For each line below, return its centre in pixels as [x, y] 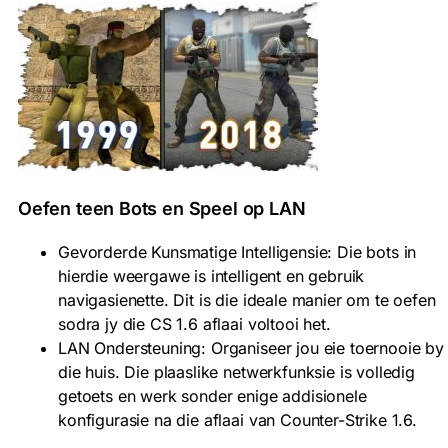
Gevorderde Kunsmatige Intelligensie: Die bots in [237, 251]
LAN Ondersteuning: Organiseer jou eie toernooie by [251, 347]
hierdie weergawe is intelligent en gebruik [211, 275]
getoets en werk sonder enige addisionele [212, 395]
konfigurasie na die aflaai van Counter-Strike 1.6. [237, 419]
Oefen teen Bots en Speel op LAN [162, 208]
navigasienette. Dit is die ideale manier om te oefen [247, 299]
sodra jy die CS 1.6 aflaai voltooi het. [194, 323]
